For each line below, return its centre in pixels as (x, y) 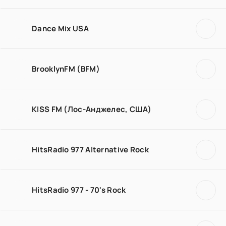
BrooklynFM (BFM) (66, 69)
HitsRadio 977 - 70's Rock (79, 190)
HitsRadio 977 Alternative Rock (90, 149)
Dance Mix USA (60, 28)
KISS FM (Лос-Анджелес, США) (92, 109)
